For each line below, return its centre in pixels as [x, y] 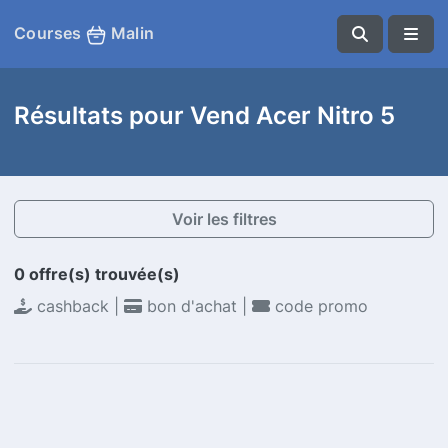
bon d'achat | [197, 306]
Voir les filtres [224, 219]
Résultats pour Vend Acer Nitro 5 [204, 115]
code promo [319, 306]
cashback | [78, 306]
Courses [50, 33]
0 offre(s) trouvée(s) [97, 274]
